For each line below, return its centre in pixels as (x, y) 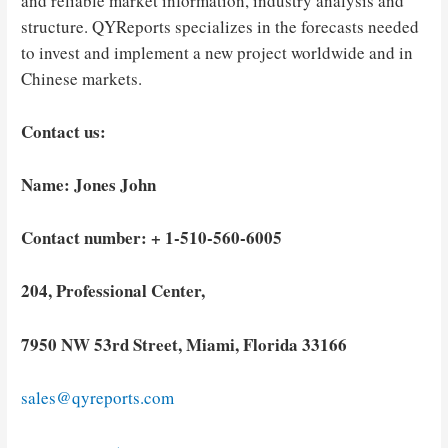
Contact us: (64, 131)
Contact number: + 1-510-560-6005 (152, 238)
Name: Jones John (89, 184)
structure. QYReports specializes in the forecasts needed (220, 26)
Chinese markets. (82, 78)
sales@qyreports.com (98, 397)
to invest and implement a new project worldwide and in (217, 52)
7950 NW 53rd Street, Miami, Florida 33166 (184, 344)
